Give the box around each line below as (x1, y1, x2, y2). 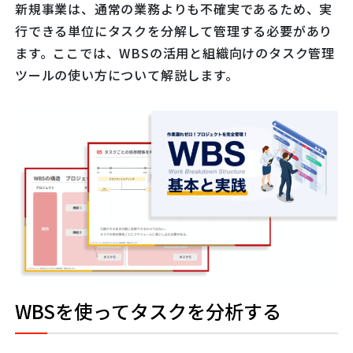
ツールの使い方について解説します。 (15, 65, 239, 84)
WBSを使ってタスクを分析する (15, 297, 281, 325)
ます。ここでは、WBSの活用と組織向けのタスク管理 (15, 43, 335, 62)
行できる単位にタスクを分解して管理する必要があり (15, 20, 333, 40)
